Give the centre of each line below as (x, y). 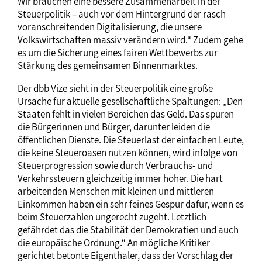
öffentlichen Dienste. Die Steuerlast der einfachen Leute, (131, 139)
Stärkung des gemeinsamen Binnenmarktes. (108, 65)
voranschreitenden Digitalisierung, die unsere (110, 27)
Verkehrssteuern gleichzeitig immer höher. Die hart (120, 178)
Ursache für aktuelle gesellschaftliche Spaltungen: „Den (130, 101)
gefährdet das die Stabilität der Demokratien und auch (128, 230)
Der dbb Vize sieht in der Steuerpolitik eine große (115, 88)
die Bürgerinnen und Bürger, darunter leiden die (114, 127)
